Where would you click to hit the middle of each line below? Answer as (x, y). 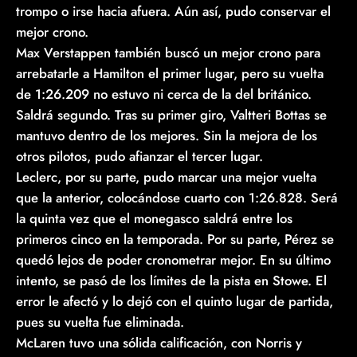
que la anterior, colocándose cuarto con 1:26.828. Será (177, 197)
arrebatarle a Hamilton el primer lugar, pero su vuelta (170, 73)
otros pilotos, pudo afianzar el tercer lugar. (139, 156)
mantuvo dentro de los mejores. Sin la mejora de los (167, 135)
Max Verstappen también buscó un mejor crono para (168, 52)
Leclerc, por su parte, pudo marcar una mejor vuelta (166, 177)
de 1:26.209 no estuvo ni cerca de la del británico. (164, 94)
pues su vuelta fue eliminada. (100, 322)
